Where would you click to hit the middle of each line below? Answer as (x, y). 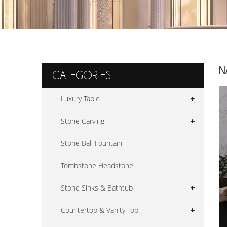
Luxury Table (80, 98)
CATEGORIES (81, 75)
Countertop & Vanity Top (100, 210)
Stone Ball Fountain (91, 143)
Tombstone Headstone (97, 165)
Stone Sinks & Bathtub (97, 187)
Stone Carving (83, 121)
